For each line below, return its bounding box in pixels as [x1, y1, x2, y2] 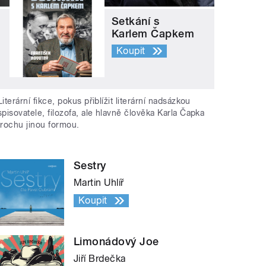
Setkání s [112, 14, 160, 27]
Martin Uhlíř [74, 177, 124, 189]
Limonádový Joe [74, 235, 159, 248]
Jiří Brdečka [74, 253, 126, 265]
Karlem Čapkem [112, 27, 195, 40]
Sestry [74, 159, 106, 172]
